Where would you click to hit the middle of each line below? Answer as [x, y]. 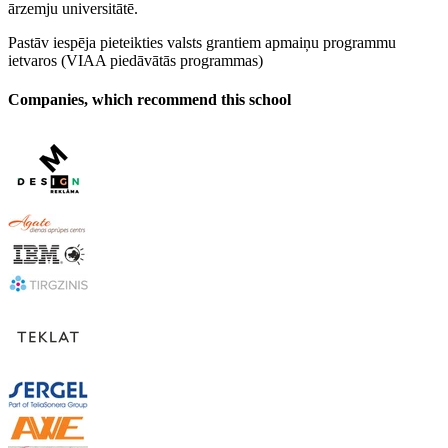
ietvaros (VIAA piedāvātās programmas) [135, 60]
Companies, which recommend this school [149, 99]
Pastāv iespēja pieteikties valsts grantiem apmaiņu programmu [202, 42]
